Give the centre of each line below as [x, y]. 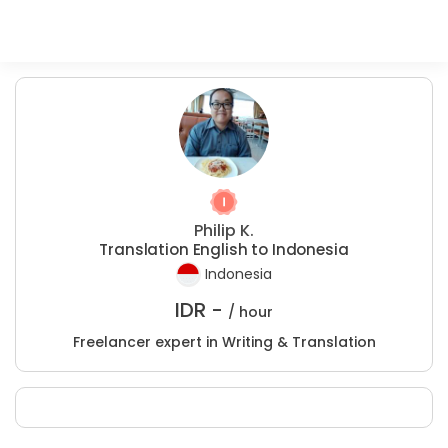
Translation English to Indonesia [224, 249]
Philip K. [224, 230]
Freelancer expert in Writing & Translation [224, 342]
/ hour [250, 312]
